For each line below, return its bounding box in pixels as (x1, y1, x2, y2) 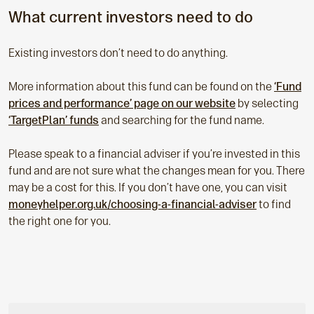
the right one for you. (8, 214, 113, 228)
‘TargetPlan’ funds (8, 114, 99, 127)
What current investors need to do (8, 8, 253, 27)
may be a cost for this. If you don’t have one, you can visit (8, 181, 287, 194)
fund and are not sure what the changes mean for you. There (8, 164, 305, 177)
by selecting (235, 97, 299, 110)
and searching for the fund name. (99, 114, 271, 127)
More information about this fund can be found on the (8, 80, 274, 93)
